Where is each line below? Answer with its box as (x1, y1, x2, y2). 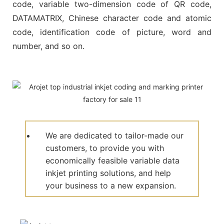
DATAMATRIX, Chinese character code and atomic (12, 12, 211, 23)
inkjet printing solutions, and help (45, 167, 171, 178)
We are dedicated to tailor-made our (45, 130, 184, 140)
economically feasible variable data (45, 155, 180, 165)
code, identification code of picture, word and (12, 26, 211, 37)
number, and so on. (12, 40, 84, 51)
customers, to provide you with (45, 142, 164, 153)
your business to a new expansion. (45, 180, 176, 190)
